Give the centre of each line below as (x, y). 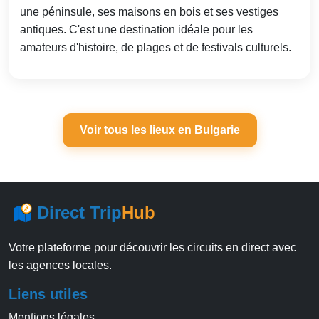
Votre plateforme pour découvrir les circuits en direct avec (152, 248)
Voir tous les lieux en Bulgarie (159, 130)
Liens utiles (48, 294)
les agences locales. (60, 266)
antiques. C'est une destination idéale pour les (136, 30)
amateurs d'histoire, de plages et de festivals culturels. (156, 48)
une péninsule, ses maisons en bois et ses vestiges (149, 12)
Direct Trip (79, 213)
